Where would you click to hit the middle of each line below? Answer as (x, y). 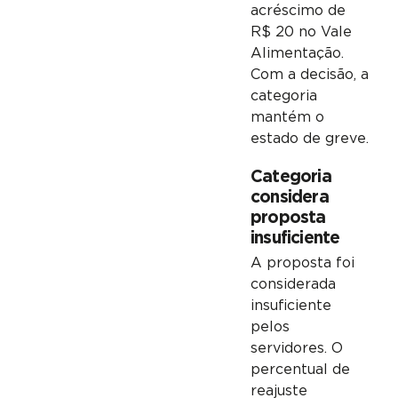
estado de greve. (309, 139)
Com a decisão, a (309, 75)
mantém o (287, 118)
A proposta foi (302, 263)
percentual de (300, 370)
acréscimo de (298, 11)
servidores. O (296, 349)
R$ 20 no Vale (301, 32)
